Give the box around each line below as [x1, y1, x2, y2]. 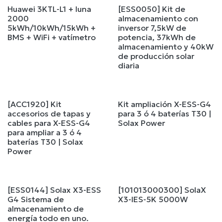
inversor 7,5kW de [117, 23, 186, 33]
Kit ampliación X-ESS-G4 [117, 99, 211, 110]
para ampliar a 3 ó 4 [7, 127, 82, 138]
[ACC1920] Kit [7, 99, 61, 110]
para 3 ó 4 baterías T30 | [117, 109, 211, 119]
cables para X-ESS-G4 [7, 118, 90, 128]
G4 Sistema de [7, 194, 64, 205]
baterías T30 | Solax [7, 137, 83, 147]
